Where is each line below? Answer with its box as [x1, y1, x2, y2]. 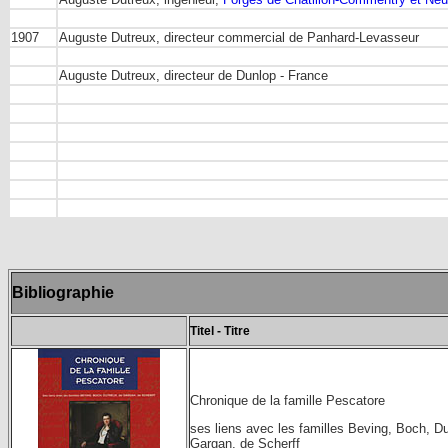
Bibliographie [12, 284, 114, 301]
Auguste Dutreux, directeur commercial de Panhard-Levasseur [59, 30, 419, 45]
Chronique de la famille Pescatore [190, 393, 385, 408]
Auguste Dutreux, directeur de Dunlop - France [59, 68, 328, 83]
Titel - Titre [190, 324, 250, 338]
